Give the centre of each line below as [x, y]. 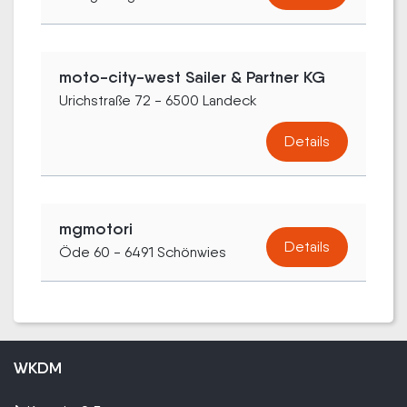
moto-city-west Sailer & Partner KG [192, 77]
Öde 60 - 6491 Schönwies [143, 252]
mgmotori [96, 228]
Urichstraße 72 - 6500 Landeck [158, 100]
